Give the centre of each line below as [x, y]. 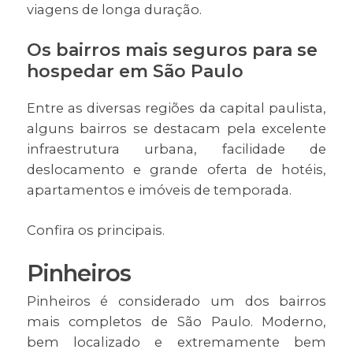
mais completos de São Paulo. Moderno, [176, 322]
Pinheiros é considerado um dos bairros [176, 301]
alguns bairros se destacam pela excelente [176, 129]
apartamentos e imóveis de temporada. [159, 190]
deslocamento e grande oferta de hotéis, [176, 170]
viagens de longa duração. [114, 10]
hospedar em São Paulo [135, 72]
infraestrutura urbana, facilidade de [176, 149]
